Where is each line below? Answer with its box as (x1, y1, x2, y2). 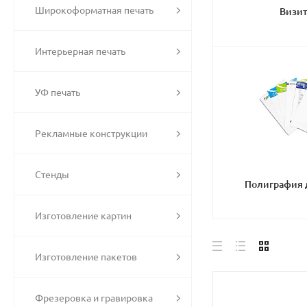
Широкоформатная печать (35, 5, 153, 16)
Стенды (35, 169, 69, 180)
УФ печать (35, 87, 80, 98)
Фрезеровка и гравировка (35, 293, 153, 304)
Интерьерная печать (35, 46, 125, 57)
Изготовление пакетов (35, 251, 137, 262)
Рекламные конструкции (35, 128, 147, 139)
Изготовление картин (35, 210, 132, 221)
